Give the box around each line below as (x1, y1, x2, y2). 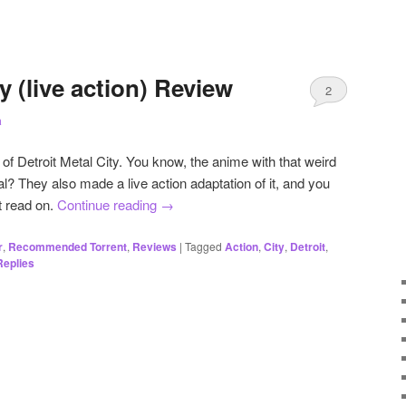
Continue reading (57, 195, 160, 215)
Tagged (185, 237, 222, 254)
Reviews (132, 237, 177, 255)
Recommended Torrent (8, 237, 127, 255)
